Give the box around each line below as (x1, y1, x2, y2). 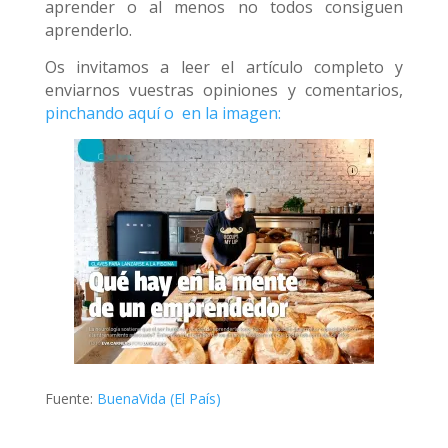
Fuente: (44, 389, 97, 408)
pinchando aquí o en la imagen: (44, 102, 281, 124)
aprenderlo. (44, 19, 132, 41)
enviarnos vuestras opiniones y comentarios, (44, 79, 404, 101)
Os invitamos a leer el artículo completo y (44, 56, 404, 78)
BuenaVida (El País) (96, 389, 221, 408)
